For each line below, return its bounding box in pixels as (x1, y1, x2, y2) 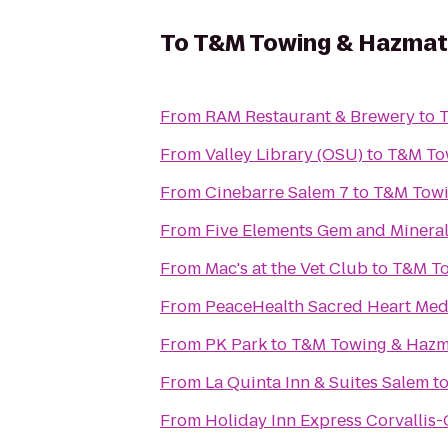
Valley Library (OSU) (205, 143, 363, 166)
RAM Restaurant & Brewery (205, 105, 415, 128)
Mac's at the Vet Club (205, 257, 368, 280)
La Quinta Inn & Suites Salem (205, 371, 429, 394)
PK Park (205, 333, 267, 356)
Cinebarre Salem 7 (205, 181, 349, 204)
